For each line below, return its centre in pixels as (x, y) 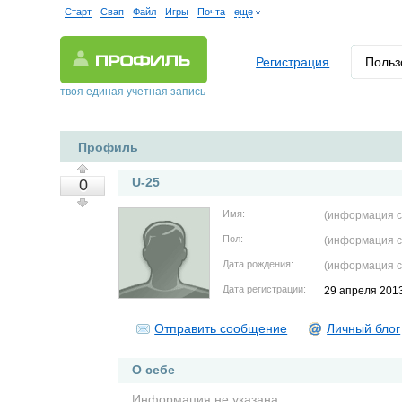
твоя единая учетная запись (133, 92)
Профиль (109, 147)
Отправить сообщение (221, 328)
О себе (154, 370)
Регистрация (293, 62)
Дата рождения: (258, 264)
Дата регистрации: (265, 289)
